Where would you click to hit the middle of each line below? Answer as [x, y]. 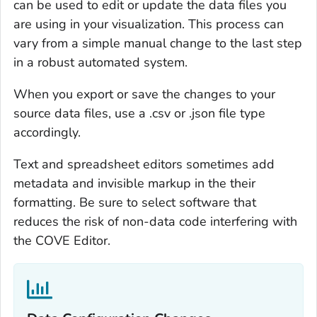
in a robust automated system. [100, 63]
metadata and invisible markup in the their [134, 184]
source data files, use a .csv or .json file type [139, 114]
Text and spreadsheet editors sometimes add [144, 165]
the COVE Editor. [62, 241]
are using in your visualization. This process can [149, 24]
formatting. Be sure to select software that [135, 203]
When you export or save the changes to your [144, 94]
